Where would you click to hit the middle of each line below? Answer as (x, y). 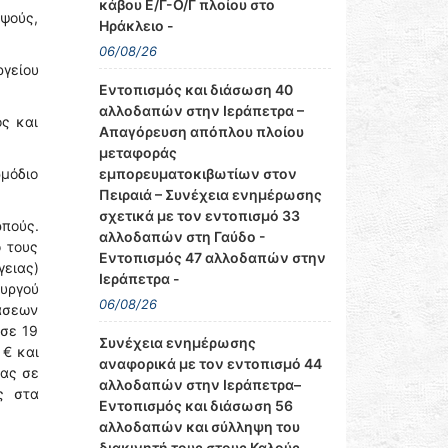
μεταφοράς (137, 152)
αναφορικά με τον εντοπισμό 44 (210, 363)
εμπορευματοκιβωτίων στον (197, 173)
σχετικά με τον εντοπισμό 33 (199, 215)
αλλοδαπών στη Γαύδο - (182, 236)
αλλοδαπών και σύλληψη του (199, 426)
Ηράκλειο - (136, 25)
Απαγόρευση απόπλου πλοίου (201, 131)
